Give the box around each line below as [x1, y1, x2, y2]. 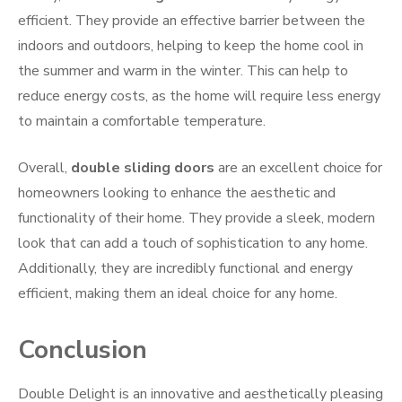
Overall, [18, 158, 71, 179]
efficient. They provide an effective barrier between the [18, 11, 365, 31]
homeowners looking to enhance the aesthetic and [18, 183, 336, 204]
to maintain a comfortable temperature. [18, 111, 266, 132]
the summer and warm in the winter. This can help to [18, 61, 348, 82]
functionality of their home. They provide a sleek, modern [18, 208, 375, 229]
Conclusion [18, 333, 147, 368]
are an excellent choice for [214, 158, 382, 179]
